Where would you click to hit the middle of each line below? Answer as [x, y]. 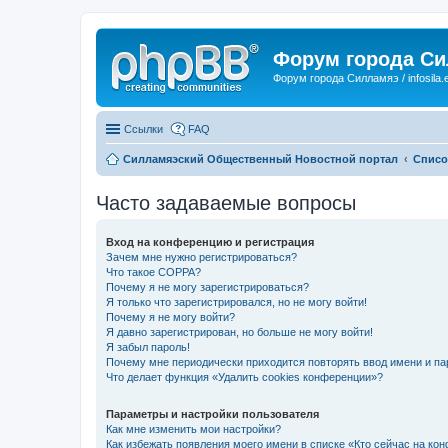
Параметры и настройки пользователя [212, 413]
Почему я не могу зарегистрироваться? [207, 286]
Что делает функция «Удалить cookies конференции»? [244, 376]
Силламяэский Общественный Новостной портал [260, 158]
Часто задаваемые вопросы [226, 202]
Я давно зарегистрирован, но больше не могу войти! [239, 331]
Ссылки [143, 128]
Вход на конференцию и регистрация [210, 241]
